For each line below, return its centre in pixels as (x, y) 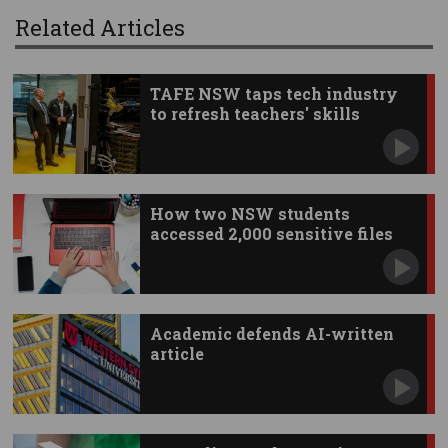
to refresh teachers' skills (254, 114)
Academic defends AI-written (271, 334)
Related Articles (100, 28)
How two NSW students (249, 214)
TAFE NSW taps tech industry (273, 94)
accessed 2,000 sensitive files (271, 234)
